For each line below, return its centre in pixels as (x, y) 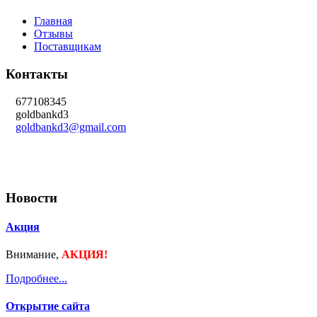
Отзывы (53, 34)
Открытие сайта (48, 306)
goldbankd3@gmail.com (71, 127)
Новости (31, 197)
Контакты (37, 74)
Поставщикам (68, 47)
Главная (53, 21)
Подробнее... (36, 279)
